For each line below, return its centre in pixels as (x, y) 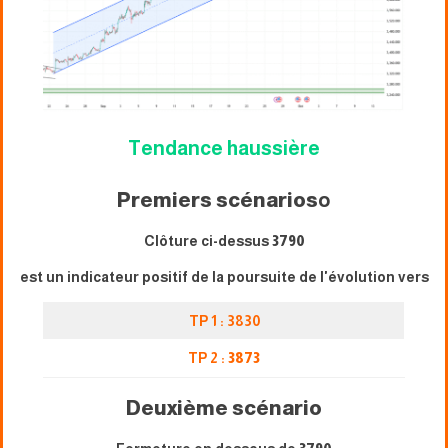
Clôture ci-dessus (207, 240)
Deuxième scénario (224, 407)
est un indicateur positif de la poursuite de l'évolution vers (224, 276)
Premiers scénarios (217, 199)
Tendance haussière (224, 147)
